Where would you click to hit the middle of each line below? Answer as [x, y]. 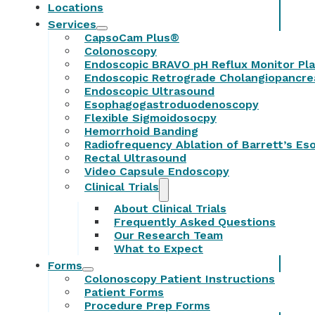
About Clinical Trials [170, 208]
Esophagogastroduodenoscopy [172, 104]
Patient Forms [124, 292]
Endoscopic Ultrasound [149, 91]
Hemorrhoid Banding [141, 131]
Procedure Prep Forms [147, 305]
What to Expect [159, 248]
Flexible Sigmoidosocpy [150, 117]
